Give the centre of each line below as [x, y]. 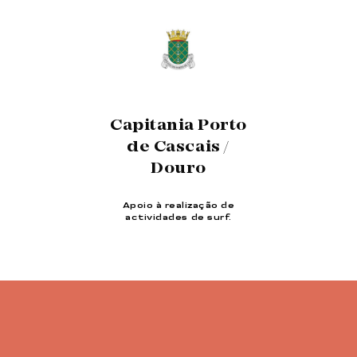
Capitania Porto [178, 126]
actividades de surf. [178, 217]
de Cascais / [178, 147]
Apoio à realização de [178, 205]
